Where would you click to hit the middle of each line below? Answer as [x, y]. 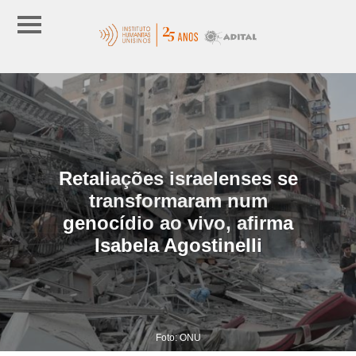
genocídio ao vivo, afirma [178, 222]
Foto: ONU [178, 337]
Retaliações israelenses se [178, 178]
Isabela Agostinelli [178, 245]
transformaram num [178, 200]
